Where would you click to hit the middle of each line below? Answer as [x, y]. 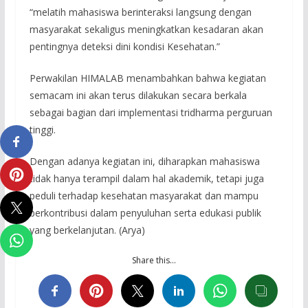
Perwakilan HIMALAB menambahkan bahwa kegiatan [147, 78]
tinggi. [42, 129]
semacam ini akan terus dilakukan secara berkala [138, 95]
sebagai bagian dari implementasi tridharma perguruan [151, 112]
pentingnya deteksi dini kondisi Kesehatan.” [124, 46]
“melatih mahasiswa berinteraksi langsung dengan [140, 12]
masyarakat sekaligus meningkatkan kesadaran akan [146, 29]
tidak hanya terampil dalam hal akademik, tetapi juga [146, 178]
